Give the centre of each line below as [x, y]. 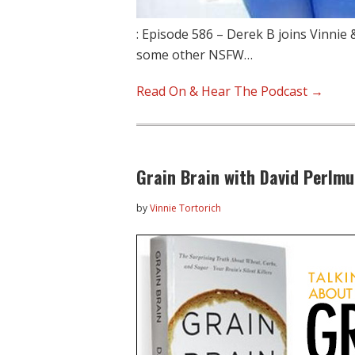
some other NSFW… [195, 55]
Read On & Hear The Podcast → [230, 91]
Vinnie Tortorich [185, 208]
